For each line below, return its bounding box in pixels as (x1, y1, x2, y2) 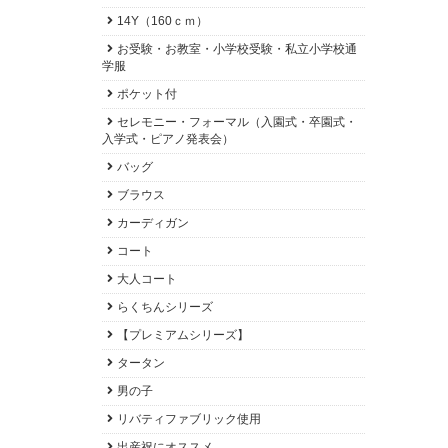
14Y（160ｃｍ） (117, 14, 208, 28)
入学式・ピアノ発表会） (102, 132, 234, 146)
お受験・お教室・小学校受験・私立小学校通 (117, 42, 357, 56)
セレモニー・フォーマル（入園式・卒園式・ (117, 115, 357, 129)
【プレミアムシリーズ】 (117, 328, 249, 342)
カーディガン (117, 216, 189, 230)
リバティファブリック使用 (117, 412, 261, 426)
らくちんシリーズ (117, 300, 213, 314)
